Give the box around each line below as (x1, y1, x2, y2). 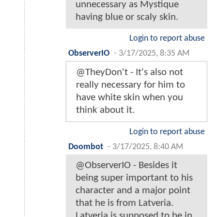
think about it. (76, 105, 135, 116)
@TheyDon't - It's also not (76, 67, 183, 78)
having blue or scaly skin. (76, 12, 178, 23)
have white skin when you (76, 93, 183, 103)
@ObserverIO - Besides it (76, 160, 177, 171)
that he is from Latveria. (76, 198, 173, 209)
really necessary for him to (76, 80, 185, 91)
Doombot (68, 143, 103, 152)
